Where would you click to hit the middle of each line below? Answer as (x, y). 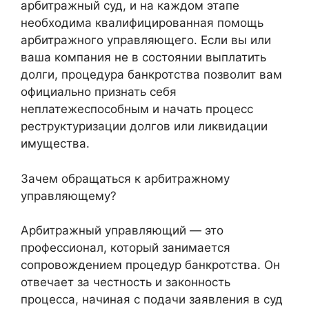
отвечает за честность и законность (126, 282)
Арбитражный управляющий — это (122, 231)
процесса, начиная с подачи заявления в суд (152, 300)
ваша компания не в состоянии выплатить (143, 58)
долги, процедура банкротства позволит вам (151, 75)
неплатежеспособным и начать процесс (137, 109)
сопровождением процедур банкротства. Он (150, 265)
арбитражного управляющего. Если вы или (146, 40)
